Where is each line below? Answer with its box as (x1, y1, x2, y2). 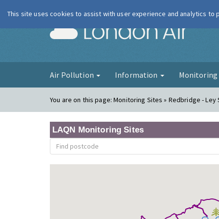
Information (114, 70, 159, 80)
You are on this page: (50, 95, 114, 104)
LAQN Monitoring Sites (52, 125, 144, 134)
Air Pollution (50, 70, 95, 80)
